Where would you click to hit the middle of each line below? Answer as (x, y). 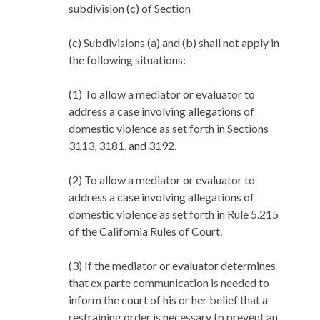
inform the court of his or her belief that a (168, 300)
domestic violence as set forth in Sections (169, 129)
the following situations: (127, 60)
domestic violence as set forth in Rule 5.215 (174, 214)
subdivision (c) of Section (131, 9)
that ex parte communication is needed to (169, 283)
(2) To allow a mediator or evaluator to (162, 180)
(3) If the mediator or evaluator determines (172, 266)
